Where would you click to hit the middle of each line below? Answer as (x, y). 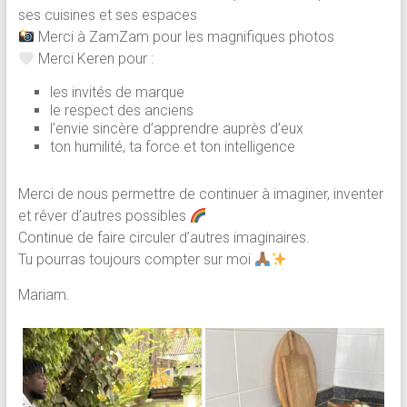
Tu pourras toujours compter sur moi (136, 260)
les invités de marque (117, 93)
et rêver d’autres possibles (104, 216)
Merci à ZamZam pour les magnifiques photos (184, 37)
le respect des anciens (121, 111)
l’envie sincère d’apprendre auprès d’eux (176, 129)
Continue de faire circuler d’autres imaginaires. (164, 238)
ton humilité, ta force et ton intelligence (172, 147)
